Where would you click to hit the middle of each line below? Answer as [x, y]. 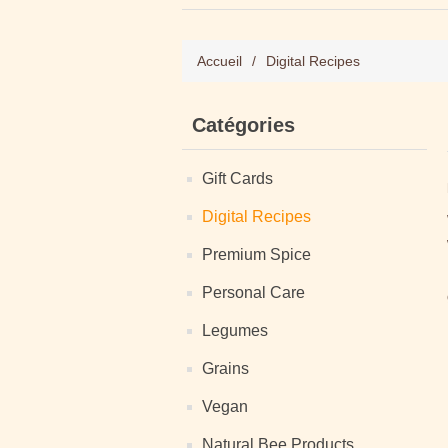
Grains [225, 368]
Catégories [243, 125]
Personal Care [253, 292]
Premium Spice [256, 254]
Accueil [219, 61]
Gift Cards [237, 178]
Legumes [235, 330]
